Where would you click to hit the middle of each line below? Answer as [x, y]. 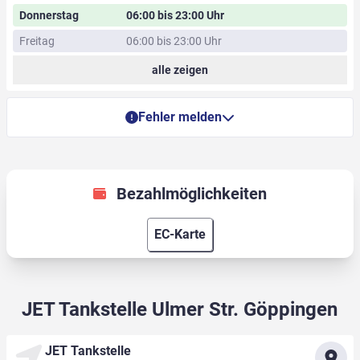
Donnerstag [49, 16]
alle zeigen [180, 70]
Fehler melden [180, 117]
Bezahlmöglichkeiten [191, 194]
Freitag [37, 41]
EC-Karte [180, 235]
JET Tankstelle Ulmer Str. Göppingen [180, 310]
